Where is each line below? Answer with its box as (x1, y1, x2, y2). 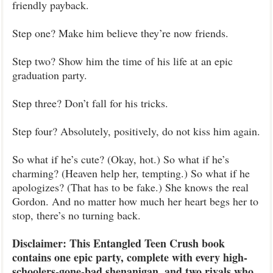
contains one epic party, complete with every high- (12, 249, 247, 265)
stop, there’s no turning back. (12, 208, 141, 222)
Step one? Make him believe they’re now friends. (12, 26, 229, 40)
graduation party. (12, 68, 87, 82)
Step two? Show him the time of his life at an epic (12, 54, 233, 68)
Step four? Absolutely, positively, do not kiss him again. (12, 124, 260, 138)
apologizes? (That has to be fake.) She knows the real (12, 180, 249, 194)
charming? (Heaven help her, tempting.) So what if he (12, 166, 250, 180)
